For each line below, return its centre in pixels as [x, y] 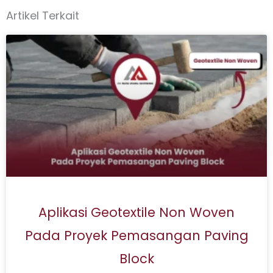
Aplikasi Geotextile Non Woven [136, 212]
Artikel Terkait [43, 15]
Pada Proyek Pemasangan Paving [136, 235]
